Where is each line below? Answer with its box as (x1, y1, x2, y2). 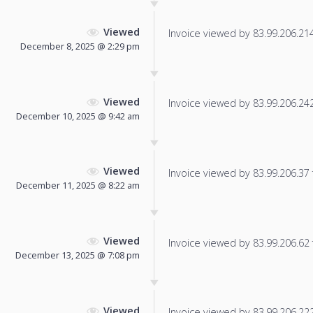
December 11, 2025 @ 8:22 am (16, 179, 140, 192)
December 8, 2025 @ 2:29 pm (20, 39, 140, 52)
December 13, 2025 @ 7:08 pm (15, 249, 140, 262)
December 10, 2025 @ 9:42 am (16, 109, 140, 122)
